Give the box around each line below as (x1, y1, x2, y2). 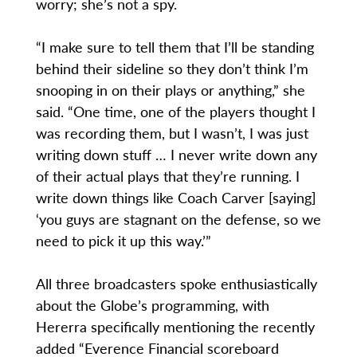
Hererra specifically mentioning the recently (35, 316, 315, 337)
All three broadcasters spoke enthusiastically (35, 273, 317, 294)
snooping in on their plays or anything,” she (35, 80, 305, 100)
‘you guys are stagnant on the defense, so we (35, 209, 321, 229)
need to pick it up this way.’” (35, 230, 211, 251)
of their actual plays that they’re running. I (35, 166, 300, 186)
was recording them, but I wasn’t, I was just (35, 123, 308, 143)
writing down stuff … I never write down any (35, 144, 317, 165)
